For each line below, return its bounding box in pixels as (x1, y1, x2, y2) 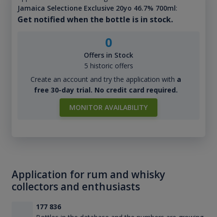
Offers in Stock (84, 50, 133, 60)
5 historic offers (84, 61, 133, 71)
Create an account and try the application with (30, 75, 177, 84)
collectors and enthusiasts (12, 180, 140, 194)
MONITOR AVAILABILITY (69, 103, 148, 112)
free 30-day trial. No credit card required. (33, 85, 178, 95)
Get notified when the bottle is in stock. (17, 14, 173, 25)
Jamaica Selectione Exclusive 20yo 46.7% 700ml (17, 3, 176, 13)
